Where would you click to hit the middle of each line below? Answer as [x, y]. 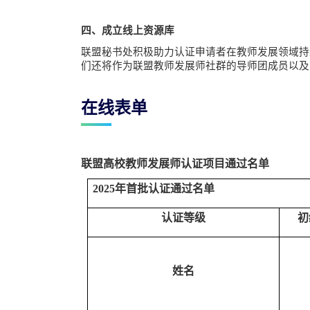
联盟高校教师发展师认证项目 [153, 163]
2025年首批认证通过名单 [154, 188]
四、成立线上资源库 [128, 30]
